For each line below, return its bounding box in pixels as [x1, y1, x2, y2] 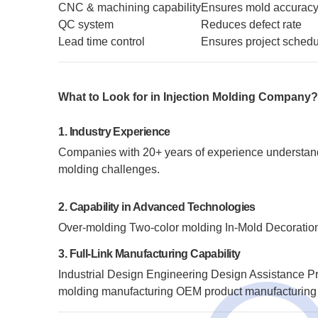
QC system [58, 18, 114, 31]
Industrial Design [58, 268, 144, 280]
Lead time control [58, 35, 146, 48]
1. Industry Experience [58, 126, 170, 138]
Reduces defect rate [201, 18, 302, 31]
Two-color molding [129, 221, 223, 234]
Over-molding [58, 221, 127, 234]
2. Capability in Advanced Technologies [58, 201, 256, 213]
